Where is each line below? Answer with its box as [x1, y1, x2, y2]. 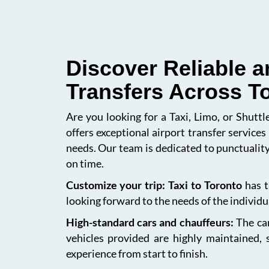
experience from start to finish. [65, 247, 208, 260]
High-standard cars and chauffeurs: [65, 216, 237, 229]
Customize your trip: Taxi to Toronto [65, 178, 243, 192]
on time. [65, 157, 104, 170]
